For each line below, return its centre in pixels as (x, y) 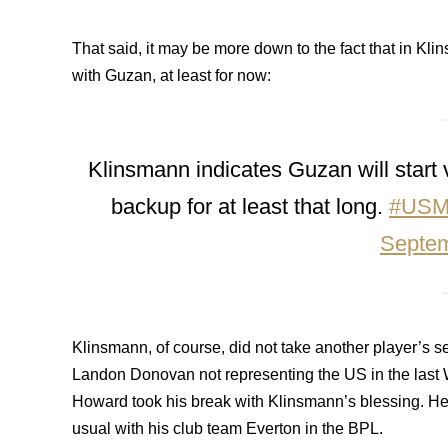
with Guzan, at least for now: (171, 75)
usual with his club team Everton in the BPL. (227, 428)
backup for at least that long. (250, 206)
